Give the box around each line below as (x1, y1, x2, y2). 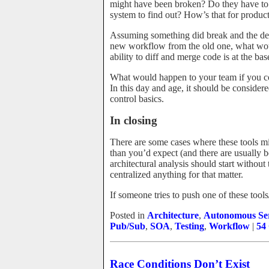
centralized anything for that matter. (110, 169, 243, 180)
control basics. (110, 94, 164, 104)
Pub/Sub (110, 221, 145, 231)
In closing (110, 114, 157, 127)
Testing (175, 221, 204, 231)
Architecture (147, 210, 199, 220)
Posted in (110, 210, 147, 220)
